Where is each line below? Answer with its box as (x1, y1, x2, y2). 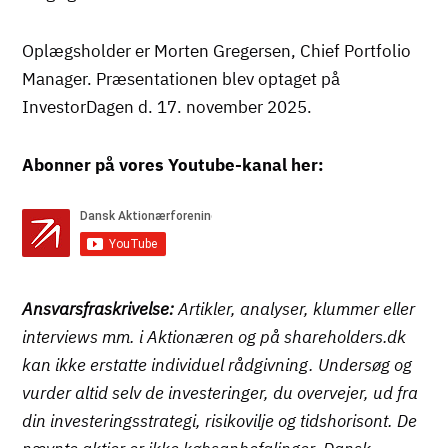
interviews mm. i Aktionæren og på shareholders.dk (22, 326, 407, 349)
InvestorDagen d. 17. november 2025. (22, 96, 313, 119)
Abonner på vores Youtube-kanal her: (22, 154, 325, 177)
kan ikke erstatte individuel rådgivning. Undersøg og (22, 354, 413, 377)
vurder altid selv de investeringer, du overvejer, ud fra (22, 382, 419, 405)
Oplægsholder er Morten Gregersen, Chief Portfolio (22, 40, 412, 63)
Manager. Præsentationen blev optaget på (22, 68, 341, 91)
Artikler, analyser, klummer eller (174, 298, 416, 321)
